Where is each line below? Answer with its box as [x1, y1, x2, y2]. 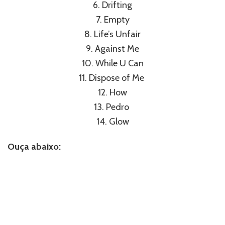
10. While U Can [81, 57, 144, 69]
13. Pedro [94, 101, 131, 113]
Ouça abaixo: [8, 141, 61, 152]
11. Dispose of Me [79, 72, 146, 83]
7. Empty [95, 14, 130, 25]
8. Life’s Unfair [84, 28, 141, 40]
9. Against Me [86, 43, 139, 54]
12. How [98, 86, 127, 98]
